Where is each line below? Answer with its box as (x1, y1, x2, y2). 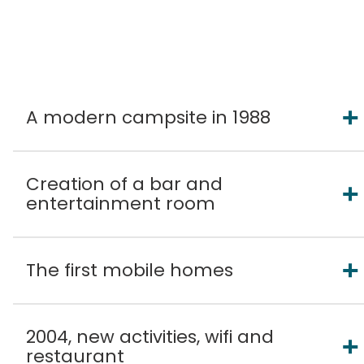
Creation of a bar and (26, 171, 223, 197)
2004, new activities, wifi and (26, 323, 274, 349)
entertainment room (26, 190, 215, 216)
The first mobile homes (26, 257, 233, 283)
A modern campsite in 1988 (26, 104, 271, 130)
